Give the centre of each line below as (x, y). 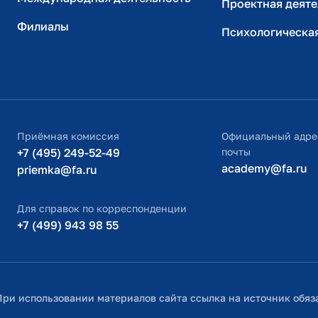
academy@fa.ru (264, 169)
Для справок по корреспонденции (102, 209)
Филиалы (43, 27)
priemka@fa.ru (57, 170)
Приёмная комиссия (68, 136)
